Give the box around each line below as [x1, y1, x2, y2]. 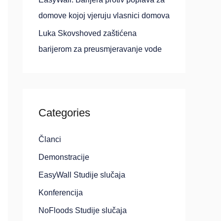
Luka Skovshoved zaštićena [38, 29, 137, 37]
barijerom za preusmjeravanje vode [38, 45, 162, 53]
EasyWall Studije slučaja [38, 171, 125, 179]
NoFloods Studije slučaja [38, 206, 127, 215]
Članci [38, 135, 61, 144]
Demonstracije [38, 153, 89, 161]
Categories [38, 107, 90, 119]
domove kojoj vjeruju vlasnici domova [38, 11, 170, 20]
